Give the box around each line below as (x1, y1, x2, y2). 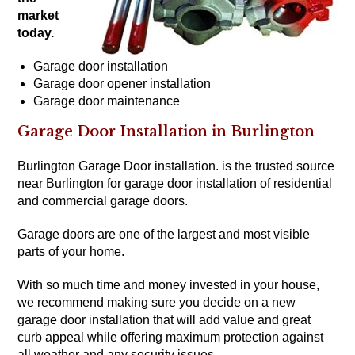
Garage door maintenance (33, 94, 181, 108)
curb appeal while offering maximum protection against (17, 330, 324, 344)
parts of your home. (17, 244, 125, 258)
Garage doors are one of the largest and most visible (17, 227, 311, 241)
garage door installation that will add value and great (17, 312, 311, 326)
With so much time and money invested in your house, (17, 277, 320, 292)
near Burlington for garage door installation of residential (17, 176, 333, 190)
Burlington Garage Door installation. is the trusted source (17, 158, 335, 173)
